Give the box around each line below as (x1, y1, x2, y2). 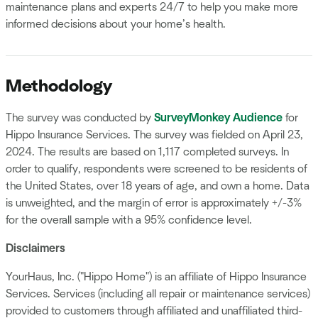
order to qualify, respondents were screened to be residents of (6, 163, 307, 175)
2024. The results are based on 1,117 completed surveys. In (6, 146, 289, 158)
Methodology (6, 77, 112, 95)
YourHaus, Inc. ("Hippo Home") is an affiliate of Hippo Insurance (6, 270, 307, 283)
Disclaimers (6, 242, 65, 254)
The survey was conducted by (6, 111, 154, 124)
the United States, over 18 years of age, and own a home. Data (6, 180, 309, 192)
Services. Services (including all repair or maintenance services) (6, 287, 310, 300)
